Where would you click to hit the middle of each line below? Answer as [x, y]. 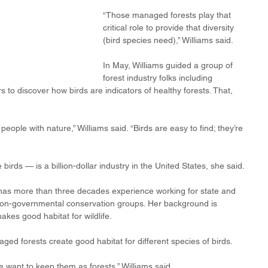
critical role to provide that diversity [170, 28]
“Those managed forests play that [168, 15]
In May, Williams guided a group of [169, 65]
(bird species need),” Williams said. [168, 40]
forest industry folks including [159, 78]
